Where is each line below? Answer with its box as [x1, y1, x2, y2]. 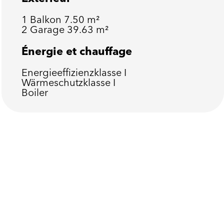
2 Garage [21, 23, 67, 35]
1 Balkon [21, 13, 64, 25]
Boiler [21, 86, 48, 98]
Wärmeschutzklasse [21, 76, 113, 88]
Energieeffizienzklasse [21, 66, 124, 78]
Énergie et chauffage [21, 44, 132, 58]
